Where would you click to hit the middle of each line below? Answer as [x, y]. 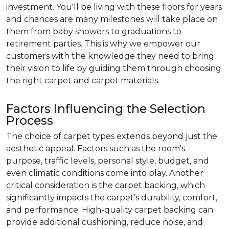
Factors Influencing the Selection [106, 109]
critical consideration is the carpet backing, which [106, 185]
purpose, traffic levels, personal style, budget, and [108, 161]
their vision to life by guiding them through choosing [114, 68]
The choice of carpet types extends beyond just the [112, 136]
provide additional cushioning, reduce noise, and [105, 222]
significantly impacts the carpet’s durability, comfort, [112, 198]
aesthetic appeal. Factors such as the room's [96, 148]
